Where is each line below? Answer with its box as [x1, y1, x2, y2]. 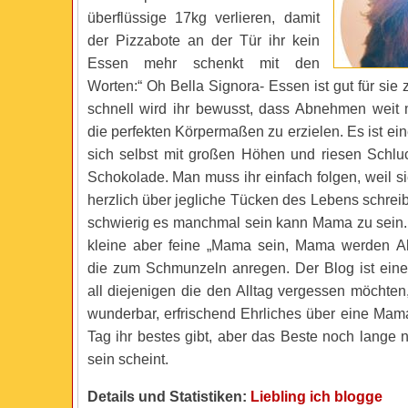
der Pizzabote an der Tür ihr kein [87, 33, 320, 48]
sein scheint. [87, 352, 168, 367]
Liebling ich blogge [250, 389, 382, 404]
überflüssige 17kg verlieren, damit [87, 10, 320, 25]
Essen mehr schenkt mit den [87, 56, 320, 71]
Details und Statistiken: [87, 389, 247, 404]
